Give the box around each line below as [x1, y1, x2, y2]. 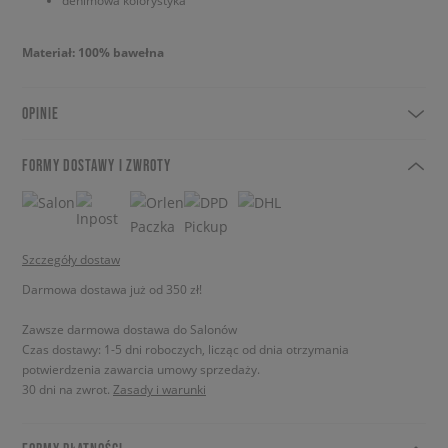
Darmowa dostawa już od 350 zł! [22, 281, 202, 297]
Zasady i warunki [113, 381, 206, 397]
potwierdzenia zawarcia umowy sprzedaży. [22, 361, 260, 377]
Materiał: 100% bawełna [22, 44, 164, 61]
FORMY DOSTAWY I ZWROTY [22, 156, 171, 174]
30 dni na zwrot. [22, 381, 113, 397]
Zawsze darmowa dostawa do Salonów [22, 321, 237, 337]
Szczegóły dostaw [22, 251, 120, 267]
